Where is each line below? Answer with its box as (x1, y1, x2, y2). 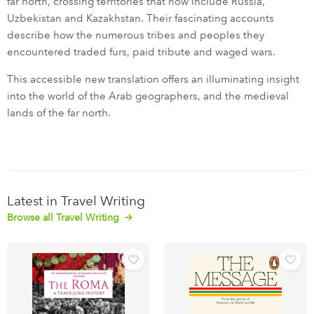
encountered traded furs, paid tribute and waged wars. (7, 46, 275, 59)
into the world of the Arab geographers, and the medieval (7, 90, 289, 103)
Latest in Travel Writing (7, 193, 145, 210)
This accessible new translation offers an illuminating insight (7, 73, 299, 86)
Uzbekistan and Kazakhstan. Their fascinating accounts (7, 12, 274, 25)
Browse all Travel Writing (7, 212, 122, 224)
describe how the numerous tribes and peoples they (7, 29, 264, 42)
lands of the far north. (7, 107, 111, 120)
